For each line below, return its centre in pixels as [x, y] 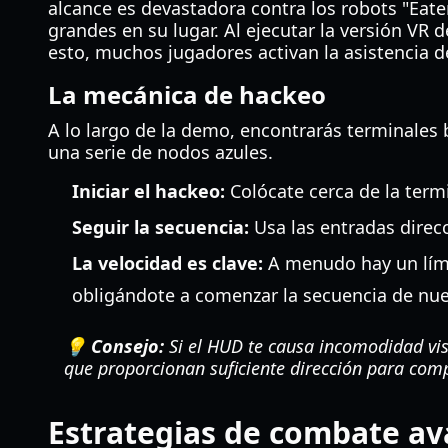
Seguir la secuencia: [160, 227]
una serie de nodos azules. [160, 152]
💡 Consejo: [114, 346]
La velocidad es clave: [167, 263]
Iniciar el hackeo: [148, 191]
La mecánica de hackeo [187, 94]
